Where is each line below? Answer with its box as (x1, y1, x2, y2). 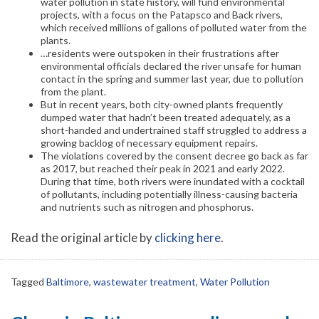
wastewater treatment (93, 275, 196, 288)
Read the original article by (11, 229, 155, 245)
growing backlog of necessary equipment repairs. (41, 136, 258, 149)
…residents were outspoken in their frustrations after (41, 46, 279, 59)
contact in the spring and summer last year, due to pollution (41, 72, 303, 85)
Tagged (11, 275, 46, 288)
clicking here (155, 229, 221, 245)
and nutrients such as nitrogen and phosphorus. (41, 200, 253, 213)
